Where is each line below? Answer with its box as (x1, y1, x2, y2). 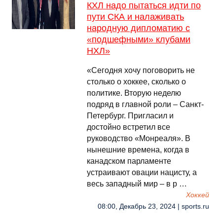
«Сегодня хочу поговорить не (87, 66, 195, 74)
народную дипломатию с (87, 23, 190, 33)
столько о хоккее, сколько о (87, 77, 186, 86)
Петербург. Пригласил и (87, 111, 174, 120)
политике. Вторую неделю (87, 89, 181, 97)
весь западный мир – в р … (87, 180, 187, 188)
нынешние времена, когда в (87, 146, 189, 154)
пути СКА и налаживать (87, 12, 184, 22)
